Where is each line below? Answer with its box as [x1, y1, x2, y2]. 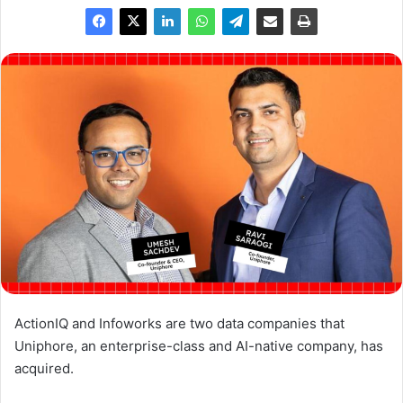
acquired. [14, 360, 74, 378]
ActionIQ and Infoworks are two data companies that [14, 315, 345, 333]
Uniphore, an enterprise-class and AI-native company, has [14, 337, 383, 355]
